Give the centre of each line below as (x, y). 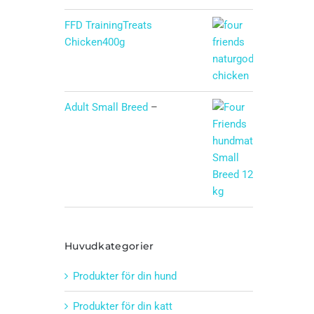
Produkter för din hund (124, 276)
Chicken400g (94, 42)
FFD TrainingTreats (108, 25)
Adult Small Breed (106, 107)
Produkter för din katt (122, 306)
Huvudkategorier (109, 246)
